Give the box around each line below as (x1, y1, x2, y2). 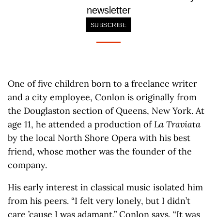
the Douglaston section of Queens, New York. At (8, 105, 204, 116)
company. (8, 159, 47, 170)
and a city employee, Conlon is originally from (8, 92, 197, 103)
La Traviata (154, 119, 201, 130)
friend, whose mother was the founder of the (8, 146, 192, 157)
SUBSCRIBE (90, 22, 127, 29)
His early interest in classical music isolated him (8, 182, 203, 193)
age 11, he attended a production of (8, 119, 154, 130)
